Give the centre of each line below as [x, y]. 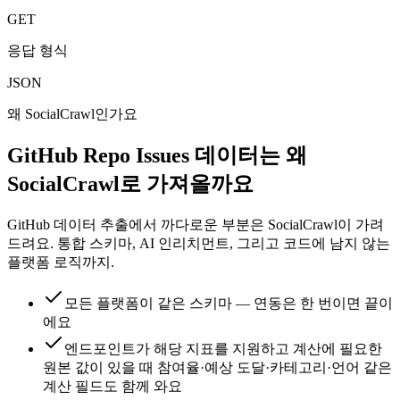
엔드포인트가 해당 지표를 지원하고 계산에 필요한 [223, 349]
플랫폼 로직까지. [61, 262]
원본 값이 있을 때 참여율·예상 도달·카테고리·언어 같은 [217, 368]
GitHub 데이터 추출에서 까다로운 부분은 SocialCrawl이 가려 [196, 225]
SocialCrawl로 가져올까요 [130, 184]
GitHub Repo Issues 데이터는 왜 [157, 156]
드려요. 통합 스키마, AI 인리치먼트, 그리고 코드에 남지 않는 [199, 244]
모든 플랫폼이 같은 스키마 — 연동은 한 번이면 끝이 [229, 304]
